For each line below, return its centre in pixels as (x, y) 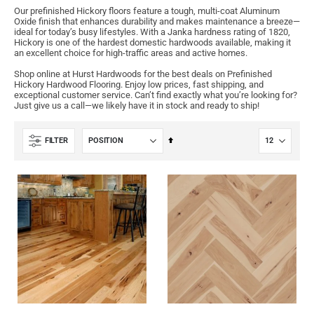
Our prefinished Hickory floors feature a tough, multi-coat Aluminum (147, 11)
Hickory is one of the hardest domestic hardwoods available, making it (152, 42)
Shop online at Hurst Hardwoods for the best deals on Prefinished (143, 74)
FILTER (56, 141)
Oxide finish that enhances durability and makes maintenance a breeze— (157, 21)
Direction (187, 170)
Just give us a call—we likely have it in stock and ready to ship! (137, 105)
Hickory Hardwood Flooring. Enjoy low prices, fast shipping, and (139, 84)
